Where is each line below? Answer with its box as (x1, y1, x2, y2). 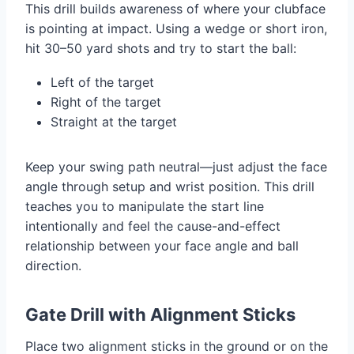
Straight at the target (51, 113, 177, 130)
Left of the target (51, 73, 154, 90)
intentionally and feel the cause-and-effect (25, 217, 281, 234)
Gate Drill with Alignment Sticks (25, 303, 296, 325)
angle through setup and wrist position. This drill (25, 178, 314, 194)
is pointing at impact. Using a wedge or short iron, (25, 20, 327, 36)
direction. (25, 257, 81, 273)
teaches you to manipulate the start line (25, 198, 264, 214)
